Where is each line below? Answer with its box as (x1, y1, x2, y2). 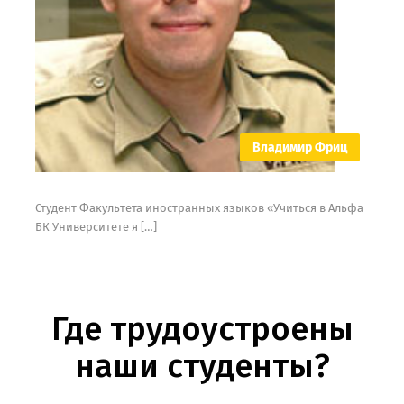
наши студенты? (74, 346, 330, 387)
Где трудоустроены (50, 309, 353, 350)
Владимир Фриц (252, 140, 348, 156)
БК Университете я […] (34, 220, 157, 234)
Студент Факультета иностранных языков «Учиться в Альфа (34, 201, 363, 216)
